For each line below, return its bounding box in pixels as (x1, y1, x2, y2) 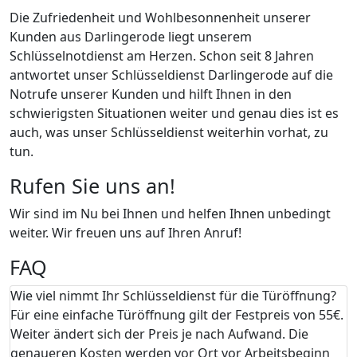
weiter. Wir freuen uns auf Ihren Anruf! (10, 223, 241, 241)
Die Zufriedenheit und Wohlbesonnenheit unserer (10, 8, 311, 26)
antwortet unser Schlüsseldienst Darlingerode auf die (10, 65, 333, 84)
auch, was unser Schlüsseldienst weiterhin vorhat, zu (10, 123, 328, 141)
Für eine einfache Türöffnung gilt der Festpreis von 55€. (10, 305, 343, 324)
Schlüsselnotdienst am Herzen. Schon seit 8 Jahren (10, 46, 314, 65)
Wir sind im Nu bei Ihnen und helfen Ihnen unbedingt (10, 204, 331, 222)
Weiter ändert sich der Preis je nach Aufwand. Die (10, 324, 308, 343)
